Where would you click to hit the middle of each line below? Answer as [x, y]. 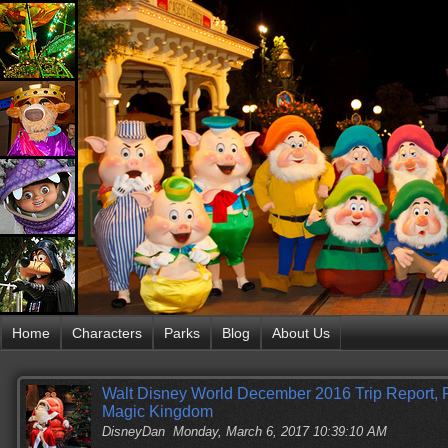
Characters [107, 333]
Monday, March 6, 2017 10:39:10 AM [280, 431]
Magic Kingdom [157, 411]
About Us [301, 333]
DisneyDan [133, 431]
